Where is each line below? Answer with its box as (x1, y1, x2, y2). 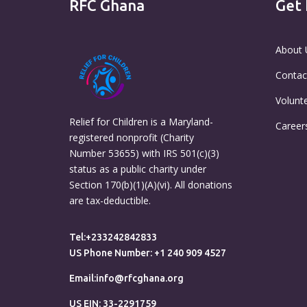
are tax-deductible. (69, 193, 151, 207)
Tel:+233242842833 (69, 232, 157, 243)
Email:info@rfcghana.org (69, 273, 184, 284)
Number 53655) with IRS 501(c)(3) (69, 146, 219, 160)
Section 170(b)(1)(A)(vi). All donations (69, 177, 232, 191)
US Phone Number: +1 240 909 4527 (69, 247, 226, 259)
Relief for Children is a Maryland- (69, 114, 213, 128)
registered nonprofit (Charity (69, 130, 194, 144)
